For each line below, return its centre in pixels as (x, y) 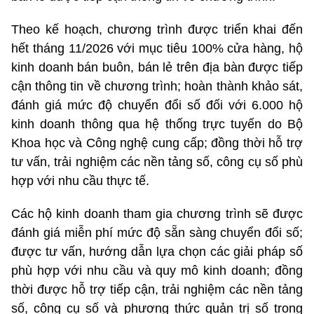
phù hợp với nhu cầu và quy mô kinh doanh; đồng (157, 271)
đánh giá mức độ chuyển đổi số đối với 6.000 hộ (157, 105)
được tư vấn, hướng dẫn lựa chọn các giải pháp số (157, 252)
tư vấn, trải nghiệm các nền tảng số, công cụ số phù (157, 162)
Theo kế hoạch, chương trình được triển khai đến (157, 30)
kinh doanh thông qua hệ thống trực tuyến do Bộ (157, 124)
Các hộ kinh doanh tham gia (94, 214)
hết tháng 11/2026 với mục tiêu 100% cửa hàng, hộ (157, 49)
